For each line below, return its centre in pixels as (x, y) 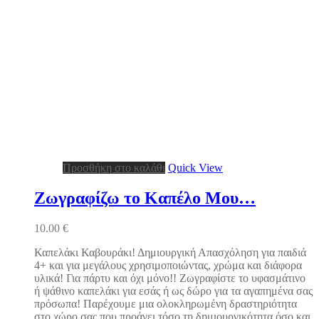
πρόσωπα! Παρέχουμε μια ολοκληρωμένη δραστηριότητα (166, 303)
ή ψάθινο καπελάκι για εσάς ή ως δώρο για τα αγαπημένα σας (173, 291)
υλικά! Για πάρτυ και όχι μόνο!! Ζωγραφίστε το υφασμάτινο (170, 278)
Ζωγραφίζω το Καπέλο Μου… (145, 198)
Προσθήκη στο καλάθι (114, 167)
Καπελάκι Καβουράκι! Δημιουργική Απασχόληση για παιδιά (170, 252)
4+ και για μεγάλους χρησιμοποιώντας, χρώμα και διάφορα (168, 265)
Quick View (195, 167)
